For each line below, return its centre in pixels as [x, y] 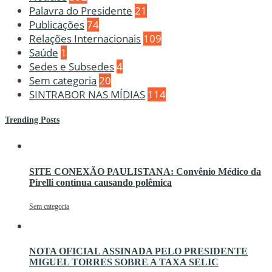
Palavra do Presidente [81, 10]
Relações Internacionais [85, 38]
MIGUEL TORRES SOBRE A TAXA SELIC [124, 262]
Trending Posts [32, 120]
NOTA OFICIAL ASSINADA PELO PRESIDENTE [138, 251]
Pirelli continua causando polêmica [100, 182]
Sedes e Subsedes [72, 66]
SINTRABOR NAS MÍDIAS [87, 94]
